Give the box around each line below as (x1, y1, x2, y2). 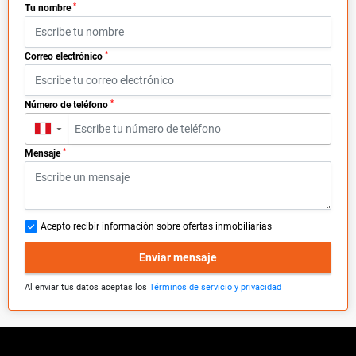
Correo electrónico (25, 51, 105, 63)
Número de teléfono (25, 99, 110, 111)
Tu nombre (25, 2, 73, 14)
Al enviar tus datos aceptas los (25, 282, 149, 293)
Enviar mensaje (139, 250, 217, 264)
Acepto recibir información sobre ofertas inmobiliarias (41, 221, 272, 233)
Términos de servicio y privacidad (149, 282, 281, 293)
